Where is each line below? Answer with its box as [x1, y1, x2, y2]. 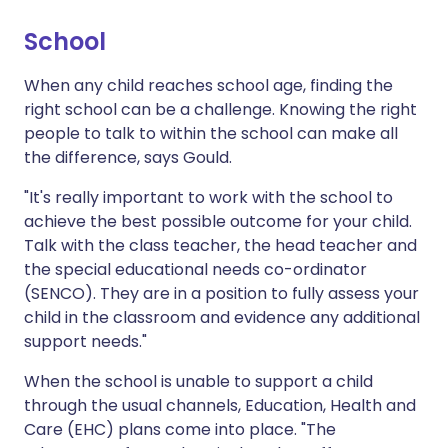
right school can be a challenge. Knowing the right [24, 98, 417, 121]
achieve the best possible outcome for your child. [24, 210, 412, 233]
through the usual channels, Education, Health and [24, 394, 416, 417]
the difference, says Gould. [24, 146, 232, 169]
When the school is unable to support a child [24, 370, 373, 393]
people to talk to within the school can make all [24, 122, 398, 145]
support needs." [24, 330, 147, 353]
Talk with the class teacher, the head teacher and [24, 234, 417, 257]
